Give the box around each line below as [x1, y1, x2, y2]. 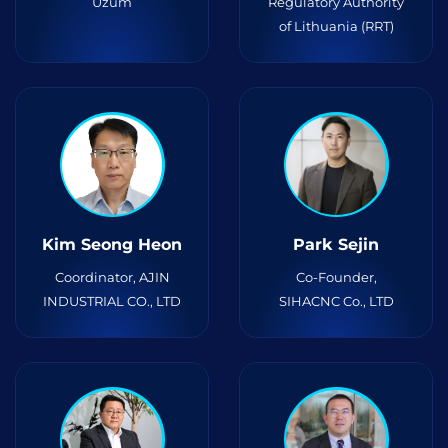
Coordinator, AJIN [54, 269, 170, 285]
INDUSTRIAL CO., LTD [43, 293, 181, 309]
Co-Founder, [295, 269, 377, 285]
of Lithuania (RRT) [278, 18, 394, 34]
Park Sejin [293, 235, 379, 254]
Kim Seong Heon [42, 235, 182, 254]
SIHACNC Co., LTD [278, 293, 394, 309]
